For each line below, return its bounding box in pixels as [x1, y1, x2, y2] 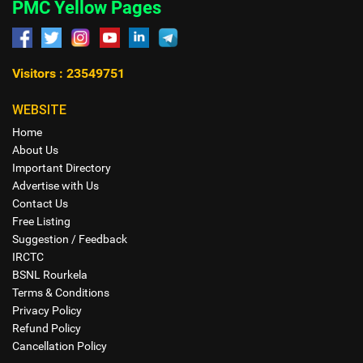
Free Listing [12, 215, 70, 228]
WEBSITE [12, 101, 66, 118]
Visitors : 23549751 [12, 66, 125, 82]
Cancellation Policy [12, 340, 107, 353]
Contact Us [12, 197, 68, 211]
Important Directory [12, 161, 111, 175]
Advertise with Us [12, 179, 99, 193]
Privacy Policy [12, 304, 82, 318]
